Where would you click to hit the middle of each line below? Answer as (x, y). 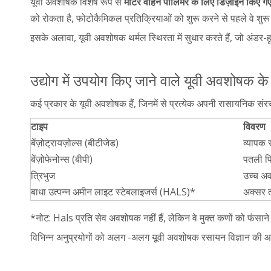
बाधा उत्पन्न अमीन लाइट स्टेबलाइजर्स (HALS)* (113, 191)
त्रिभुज (43, 175)
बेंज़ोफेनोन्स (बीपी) (62, 159)
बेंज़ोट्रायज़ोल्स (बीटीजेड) (75, 142)
